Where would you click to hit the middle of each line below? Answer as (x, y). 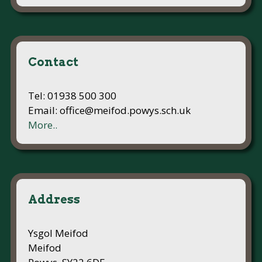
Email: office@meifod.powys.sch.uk (109, 110)
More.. (43, 125)
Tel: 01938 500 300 (72, 95)
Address (54, 199)
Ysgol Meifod (58, 233)
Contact (53, 62)
